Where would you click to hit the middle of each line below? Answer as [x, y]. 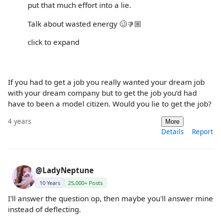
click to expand [54, 42]
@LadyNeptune [65, 170]
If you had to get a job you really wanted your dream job [106, 82]
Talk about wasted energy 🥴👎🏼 [85, 23]
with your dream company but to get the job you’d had [102, 92]
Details [173, 132]
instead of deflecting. [44, 209]
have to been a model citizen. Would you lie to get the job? [110, 103]
